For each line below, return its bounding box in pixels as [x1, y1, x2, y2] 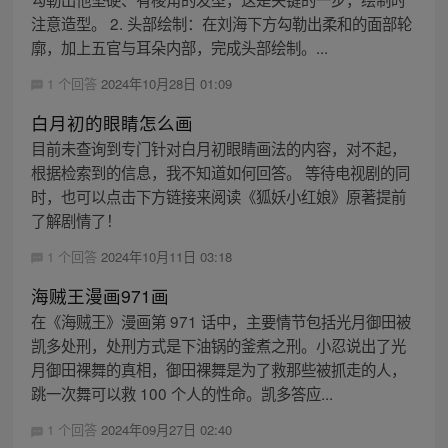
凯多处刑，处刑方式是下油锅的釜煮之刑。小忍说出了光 [30, 333, 406, 356]
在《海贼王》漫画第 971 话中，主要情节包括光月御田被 [30, 309, 411, 332]
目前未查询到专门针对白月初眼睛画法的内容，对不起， [30, 136, 406, 159]
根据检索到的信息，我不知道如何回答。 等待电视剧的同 [30, 160, 410, 183]
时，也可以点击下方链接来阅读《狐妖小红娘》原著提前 [30, 184, 406, 207]
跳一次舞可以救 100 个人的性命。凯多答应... [30, 381, 333, 404]
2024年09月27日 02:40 [100, 419, 232, 439]
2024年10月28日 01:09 [100, 73, 232, 93]
